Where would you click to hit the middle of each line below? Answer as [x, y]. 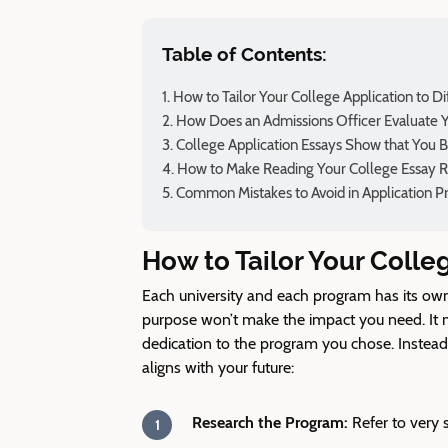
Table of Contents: [244, 54]
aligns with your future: [218, 367]
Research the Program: [272, 422]
